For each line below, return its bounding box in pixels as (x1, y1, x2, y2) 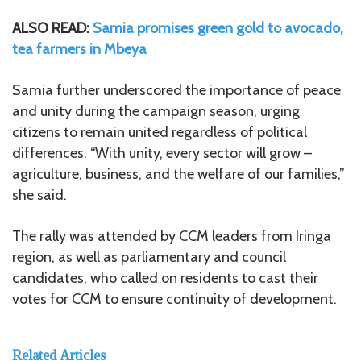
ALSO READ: (12, 19, 93, 37)
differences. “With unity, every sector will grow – (12, 143, 312, 162)
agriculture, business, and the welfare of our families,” (12, 164, 345, 183)
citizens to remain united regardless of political (12, 122, 307, 141)
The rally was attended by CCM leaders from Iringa (12, 226, 331, 245)
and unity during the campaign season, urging (12, 102, 300, 120)
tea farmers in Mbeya (12, 39, 147, 58)
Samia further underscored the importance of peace (12, 81, 341, 99)
